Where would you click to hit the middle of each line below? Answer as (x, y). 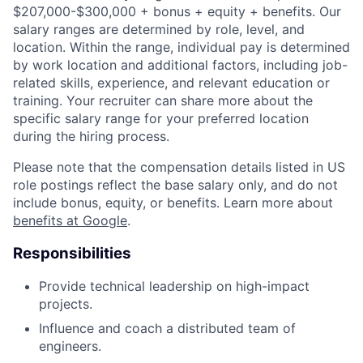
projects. (66, 304)
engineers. (70, 346)
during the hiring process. (91, 136)
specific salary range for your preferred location (161, 118)
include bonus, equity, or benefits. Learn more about (173, 202)
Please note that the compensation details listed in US (179, 167)
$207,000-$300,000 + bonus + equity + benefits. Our (177, 11)
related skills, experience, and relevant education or (171, 82)
